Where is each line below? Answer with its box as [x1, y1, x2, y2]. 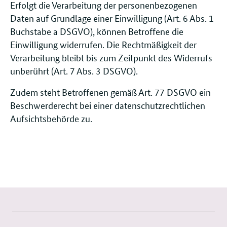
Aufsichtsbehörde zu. [10, 112, 92, 125]
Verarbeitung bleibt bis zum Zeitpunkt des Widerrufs [10, 51, 212, 64]
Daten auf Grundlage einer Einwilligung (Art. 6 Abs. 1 [10, 12, 214, 24]
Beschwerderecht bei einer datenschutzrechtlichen [10, 99, 205, 111]
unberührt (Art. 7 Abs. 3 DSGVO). [10, 64, 138, 77]
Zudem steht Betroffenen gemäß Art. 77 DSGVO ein [10, 86, 211, 98]
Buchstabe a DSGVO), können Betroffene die [10, 25, 183, 37]
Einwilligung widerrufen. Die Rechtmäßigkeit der [10, 38, 197, 51]
